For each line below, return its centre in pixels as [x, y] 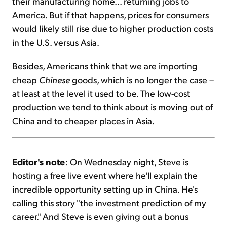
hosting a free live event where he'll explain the [105, 175]
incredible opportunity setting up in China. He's [105, 189]
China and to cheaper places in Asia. [83, 121]
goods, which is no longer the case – [142, 80]
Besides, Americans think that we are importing [105, 66]
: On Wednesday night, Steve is [127, 162]
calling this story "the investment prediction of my [109, 203]
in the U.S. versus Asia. [56, 42]
